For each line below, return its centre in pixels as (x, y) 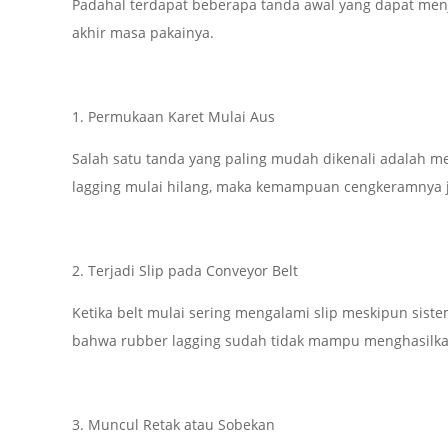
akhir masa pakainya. (142, 33)
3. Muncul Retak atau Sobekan (173, 425)
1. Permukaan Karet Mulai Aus (173, 117)
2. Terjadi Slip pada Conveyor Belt (184, 271)
